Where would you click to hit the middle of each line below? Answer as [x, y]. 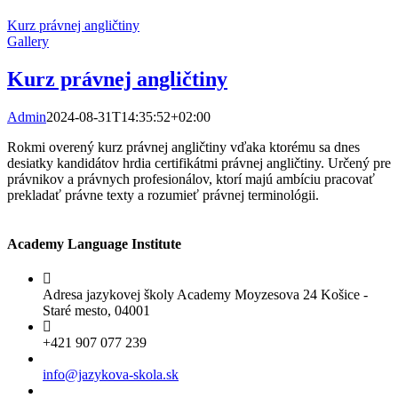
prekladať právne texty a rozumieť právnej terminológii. [163, 195]
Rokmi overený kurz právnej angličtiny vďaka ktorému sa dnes [183, 147]
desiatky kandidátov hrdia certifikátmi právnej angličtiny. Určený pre [199, 163]
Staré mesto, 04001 [96, 311]
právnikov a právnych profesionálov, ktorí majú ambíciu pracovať [191, 179]
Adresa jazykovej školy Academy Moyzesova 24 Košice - [205, 295]
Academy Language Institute [94, 244]
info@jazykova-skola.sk [111, 375]
